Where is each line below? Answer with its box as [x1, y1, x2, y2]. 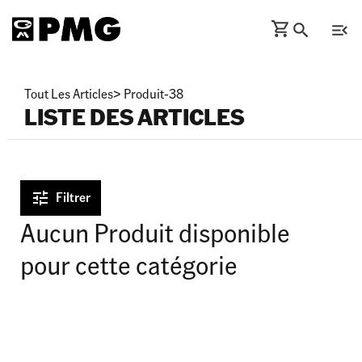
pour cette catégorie [20, 248, 238, 280]
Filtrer [55, 188, 90, 205]
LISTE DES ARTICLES [24, 102, 244, 131]
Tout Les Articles [24, 85, 113, 102]
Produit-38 [124, 85, 183, 102]
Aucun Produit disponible [20, 216, 290, 248]
